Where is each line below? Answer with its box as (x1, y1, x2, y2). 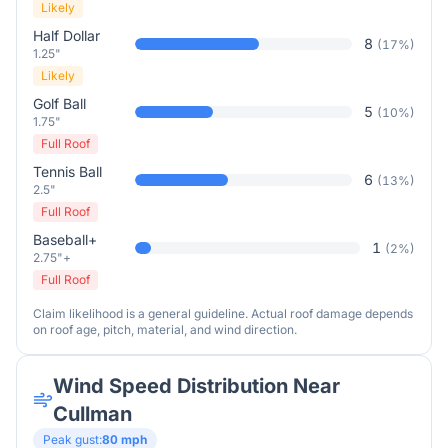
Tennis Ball (33, 163, 102, 180)
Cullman (52, 402, 132, 426)
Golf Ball (33, 95, 86, 112)
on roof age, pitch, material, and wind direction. (33, 322, 297, 337)
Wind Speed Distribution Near (52, 374, 340, 398)
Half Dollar (33, 27, 100, 44)
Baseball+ (33, 231, 97, 248)
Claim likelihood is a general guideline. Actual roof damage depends (33, 306, 413, 321)
